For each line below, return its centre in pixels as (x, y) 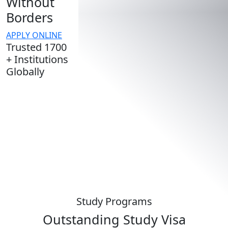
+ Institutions (37, 59)
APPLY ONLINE (34, 35)
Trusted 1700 (36, 47)
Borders (30, 17)
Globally (25, 71)
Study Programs (114, 201)
